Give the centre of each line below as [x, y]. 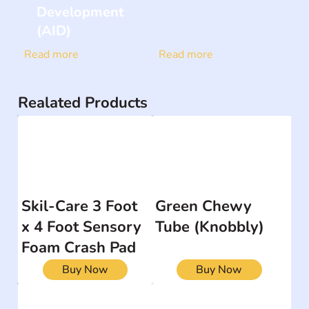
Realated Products [83, 102]
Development [81, 12]
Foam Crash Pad [79, 247]
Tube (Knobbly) [210, 227]
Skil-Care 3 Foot [80, 206]
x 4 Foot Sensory [82, 227]
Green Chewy [204, 206]
